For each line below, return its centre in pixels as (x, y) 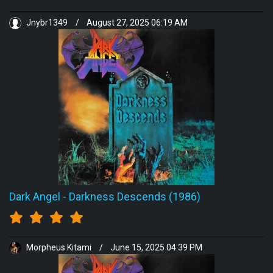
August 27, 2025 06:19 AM (137, 23)
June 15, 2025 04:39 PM (156, 248)
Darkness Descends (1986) (135, 197)
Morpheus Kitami (59, 248)
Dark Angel (35, 197)
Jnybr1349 (47, 23)
